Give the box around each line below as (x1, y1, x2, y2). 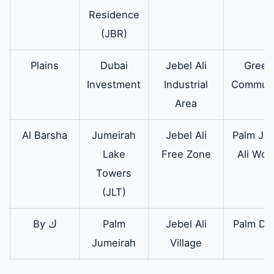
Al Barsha (22, 129, 67, 142)
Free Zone (161, 148, 211, 161)
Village (170, 237, 202, 250)
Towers (96, 167, 131, 180)
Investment (87, 78, 141, 91)
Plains (31, 59, 59, 72)
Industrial (164, 78, 208, 91)
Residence (88, 9, 139, 21)
